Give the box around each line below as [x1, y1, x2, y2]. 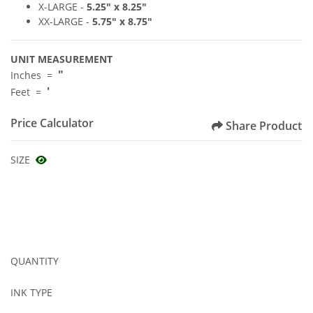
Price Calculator [10, 115, 94, 131]
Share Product [226, 117, 302, 133]
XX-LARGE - [38, 14, 92, 28]
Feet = [10, 85, 47, 99]
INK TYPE [10, 285, 52, 299]
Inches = [10, 68, 58, 82]
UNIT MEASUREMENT [10, 52, 112, 66]
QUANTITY [10, 254, 59, 268]
